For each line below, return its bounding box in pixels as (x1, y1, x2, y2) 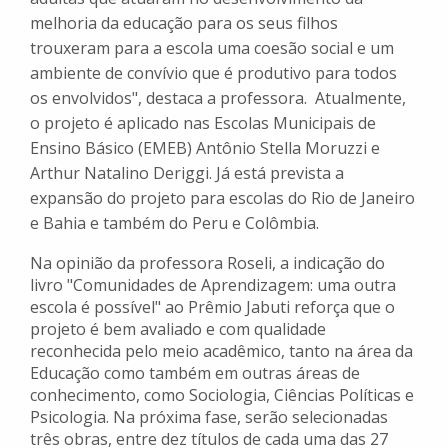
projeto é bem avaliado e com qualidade (30, 318, 326, 341)
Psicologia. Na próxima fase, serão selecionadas (30, 406, 388, 429)
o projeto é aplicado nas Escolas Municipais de (30, 112, 376, 135)
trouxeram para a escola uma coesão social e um (30, 37, 394, 60)
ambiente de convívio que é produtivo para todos (30, 62, 397, 85)
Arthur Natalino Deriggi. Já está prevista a (30, 162, 344, 185)
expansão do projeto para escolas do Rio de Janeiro (30, 187, 415, 210)
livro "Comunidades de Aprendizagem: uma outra (30, 274, 396, 297)
